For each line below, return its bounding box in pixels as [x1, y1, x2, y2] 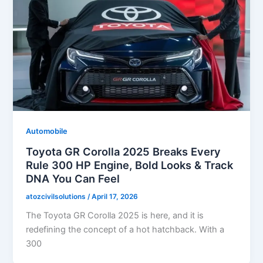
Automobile [26, 126, 68, 136]
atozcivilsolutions [26, 192, 88, 201]
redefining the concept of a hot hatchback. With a [26, 224, 225, 235]
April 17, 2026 [92, 192, 139, 201]
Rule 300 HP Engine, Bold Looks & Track [26, 158, 234, 171]
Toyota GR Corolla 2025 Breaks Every [26, 144, 221, 158]
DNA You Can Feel [26, 171, 120, 185]
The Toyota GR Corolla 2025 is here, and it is [26, 210, 204, 221]
